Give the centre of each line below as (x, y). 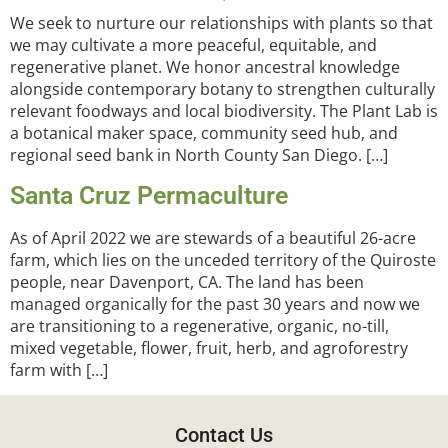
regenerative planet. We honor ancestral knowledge (205, 67)
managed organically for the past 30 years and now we (215, 303)
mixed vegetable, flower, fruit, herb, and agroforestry (209, 347)
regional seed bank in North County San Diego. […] (199, 155)
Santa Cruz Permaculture (149, 195)
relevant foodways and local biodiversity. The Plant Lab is (224, 111)
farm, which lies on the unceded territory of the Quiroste (223, 259)
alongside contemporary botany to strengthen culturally (222, 89)
